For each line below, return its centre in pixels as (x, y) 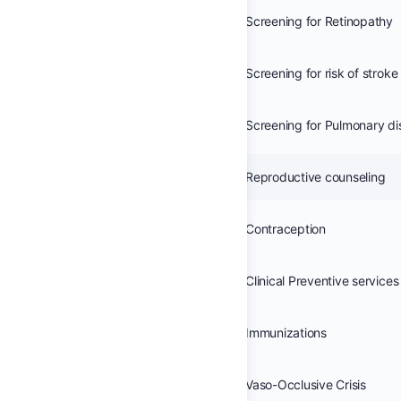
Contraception (286, 229)
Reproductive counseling (316, 177)
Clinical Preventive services (322, 281)
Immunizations (286, 333)
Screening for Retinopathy (319, 21)
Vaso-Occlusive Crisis (306, 384)
